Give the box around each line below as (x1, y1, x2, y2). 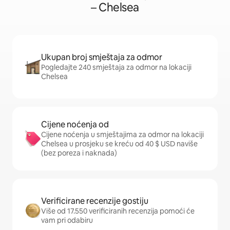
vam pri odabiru (41, 216, 93, 225)
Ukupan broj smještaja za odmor (41, 52, 162, 63)
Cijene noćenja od (41, 119, 109, 130)
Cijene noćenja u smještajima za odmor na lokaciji (41, 130, 204, 139)
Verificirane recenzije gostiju (41, 196, 148, 206)
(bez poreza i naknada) (41, 148, 117, 158)
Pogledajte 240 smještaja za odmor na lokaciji (41, 63, 191, 72)
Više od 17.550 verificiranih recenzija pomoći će (41, 206, 195, 216)
